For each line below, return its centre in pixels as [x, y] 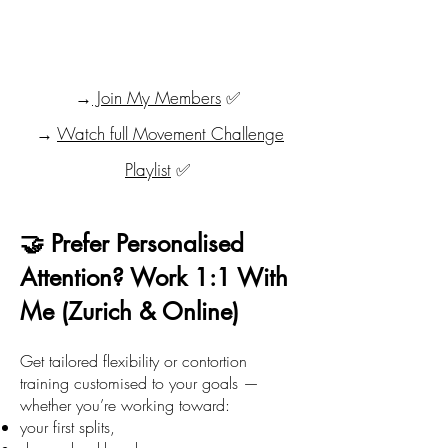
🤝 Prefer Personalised [132, 243]
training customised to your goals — [139, 383]
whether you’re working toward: [125, 405]
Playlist [148, 169]
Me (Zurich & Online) [129, 311]
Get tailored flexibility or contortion [133, 361]
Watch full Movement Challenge [170, 133]
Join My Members [156, 97]
